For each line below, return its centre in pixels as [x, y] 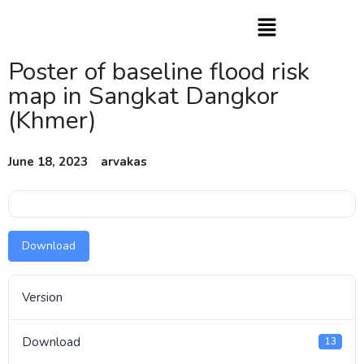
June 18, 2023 [48, 161]
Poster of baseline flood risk [159, 71]
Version [42, 297]
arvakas [124, 161]
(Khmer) [52, 120]
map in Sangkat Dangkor [143, 96]
